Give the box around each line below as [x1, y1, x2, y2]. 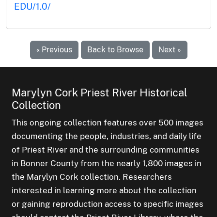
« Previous [36, 45, 72, 55]
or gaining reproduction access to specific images [12, 199, 203, 209]
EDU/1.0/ [14, 1, 51, 12]
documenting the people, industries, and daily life [12, 131, 201, 141]
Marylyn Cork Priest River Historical [12, 86, 187, 99]
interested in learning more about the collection [12, 186, 197, 196]
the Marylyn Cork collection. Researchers [12, 172, 172, 182]
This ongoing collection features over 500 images [12, 118, 203, 128]
